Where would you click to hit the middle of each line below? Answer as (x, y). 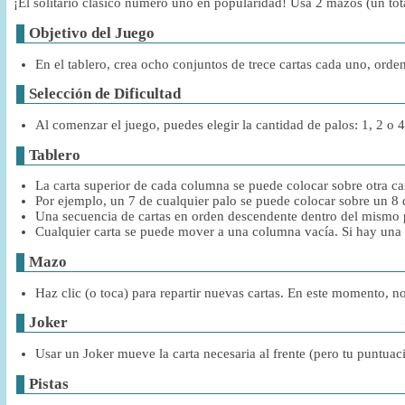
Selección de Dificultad (104, 94)
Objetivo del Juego (91, 33)
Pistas (48, 383)
